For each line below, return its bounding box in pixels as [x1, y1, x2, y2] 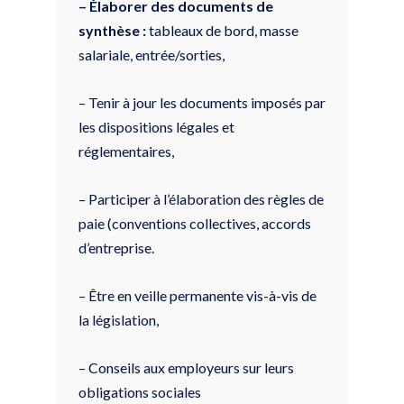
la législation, [78, 310, 159, 328]
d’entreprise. [78, 238, 154, 256]
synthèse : [78, 21, 146, 39]
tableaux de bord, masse [146, 21, 298, 39]
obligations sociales [78, 382, 201, 400]
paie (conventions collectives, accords [78, 214, 311, 232]
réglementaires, [78, 142, 174, 160]
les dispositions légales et [78, 117, 234, 135]
